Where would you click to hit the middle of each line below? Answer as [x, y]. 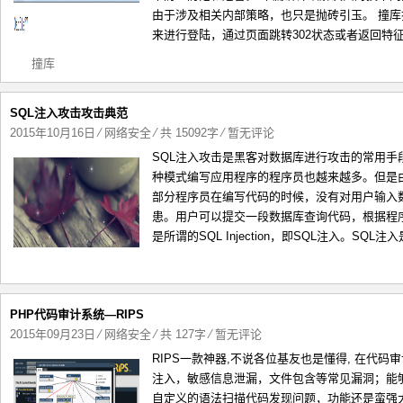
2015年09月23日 [53, 334]
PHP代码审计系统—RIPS [77, 314]
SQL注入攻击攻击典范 [69, 113]
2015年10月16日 [53, 133]
